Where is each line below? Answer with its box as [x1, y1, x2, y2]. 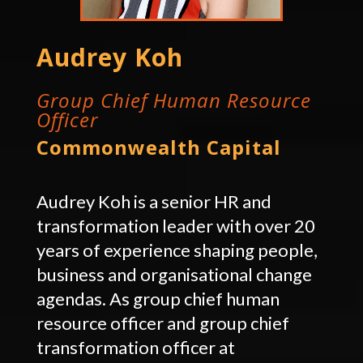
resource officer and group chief [36, 311, 289, 334]
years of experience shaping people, [36, 238, 318, 261]
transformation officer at [36, 335, 235, 358]
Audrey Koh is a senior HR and [36, 190, 271, 212]
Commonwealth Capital [36, 133, 281, 160]
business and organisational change [36, 263, 312, 285]
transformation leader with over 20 [36, 214, 315, 237]
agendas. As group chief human [36, 287, 280, 310]
